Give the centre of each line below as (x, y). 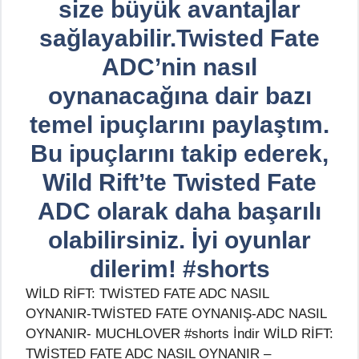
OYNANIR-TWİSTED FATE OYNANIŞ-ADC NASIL (176, 313)
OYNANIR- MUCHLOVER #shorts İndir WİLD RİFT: (179, 333)
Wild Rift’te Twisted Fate (179, 182)
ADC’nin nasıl (179, 67)
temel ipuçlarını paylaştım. (179, 124)
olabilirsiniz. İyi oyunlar (179, 240)
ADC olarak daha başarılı (179, 211)
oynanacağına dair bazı (179, 95)
